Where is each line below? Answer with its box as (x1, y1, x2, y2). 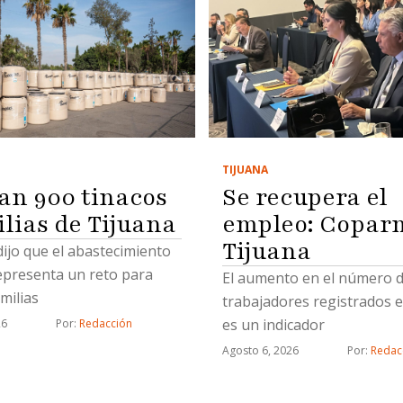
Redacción (79, 315, 133, 331)
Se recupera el (221, 180, 388, 213)
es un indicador (221, 314, 325, 335)
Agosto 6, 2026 (221, 342, 299, 358)
